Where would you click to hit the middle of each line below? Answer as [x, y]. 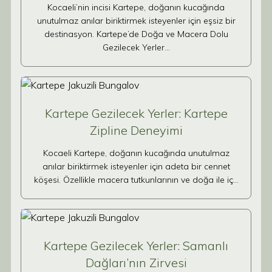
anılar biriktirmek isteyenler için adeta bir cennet [136, 166]
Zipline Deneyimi [136, 130]
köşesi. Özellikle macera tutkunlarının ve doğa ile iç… [136, 180]
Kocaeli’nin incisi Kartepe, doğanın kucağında [136, 7]
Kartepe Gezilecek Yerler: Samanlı [136, 246]
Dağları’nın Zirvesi [136, 263]
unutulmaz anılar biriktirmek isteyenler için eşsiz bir [136, 21]
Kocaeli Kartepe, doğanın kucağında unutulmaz [136, 153]
